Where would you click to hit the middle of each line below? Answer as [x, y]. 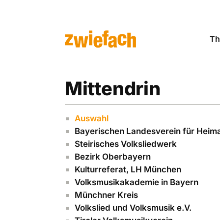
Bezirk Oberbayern [113, 157]
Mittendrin [113, 88]
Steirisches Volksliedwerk [126, 144]
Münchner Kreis [106, 195]
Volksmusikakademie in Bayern [137, 182]
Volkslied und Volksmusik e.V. [133, 208]
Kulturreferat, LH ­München [128, 170]
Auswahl [92, 119]
